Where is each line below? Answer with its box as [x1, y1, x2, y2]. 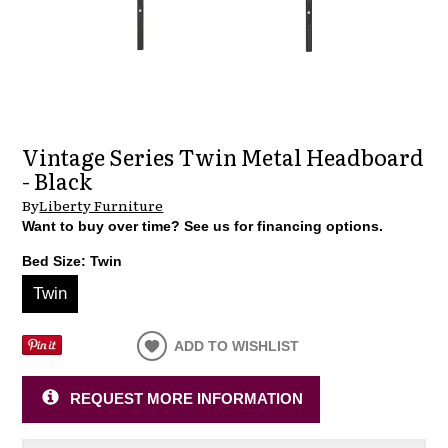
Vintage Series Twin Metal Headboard [22, 140, 425, 174]
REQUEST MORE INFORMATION [69, 389, 303, 407]
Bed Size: [22, 252, 91, 269]
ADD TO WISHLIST [174, 337, 300, 354]
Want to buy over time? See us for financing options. [22, 218, 384, 234]
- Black [22, 164, 93, 198]
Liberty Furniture [39, 194, 164, 215]
